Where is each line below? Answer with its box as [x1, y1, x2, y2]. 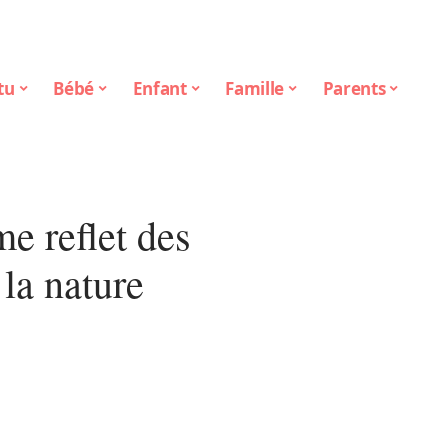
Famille [225, 76, 285, 100]
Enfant [132, 76, 187, 100]
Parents [322, 76, 386, 100]
